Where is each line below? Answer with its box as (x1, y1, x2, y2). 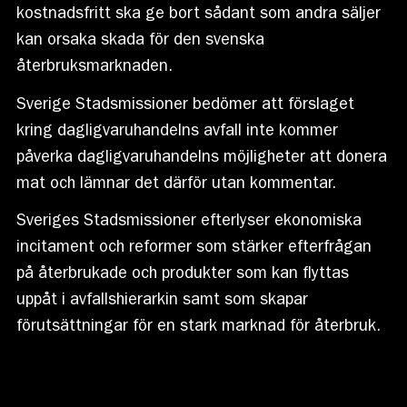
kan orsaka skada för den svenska (15, 34, 264, 51)
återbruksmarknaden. (15, 60, 173, 77)
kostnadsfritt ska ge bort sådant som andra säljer (15, 7, 381, 25)
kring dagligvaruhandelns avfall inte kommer (15, 124, 338, 141)
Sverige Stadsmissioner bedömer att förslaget (15, 97, 354, 114)
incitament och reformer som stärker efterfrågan (15, 241, 372, 258)
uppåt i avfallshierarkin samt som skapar (15, 293, 308, 311)
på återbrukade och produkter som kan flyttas (15, 267, 349, 284)
